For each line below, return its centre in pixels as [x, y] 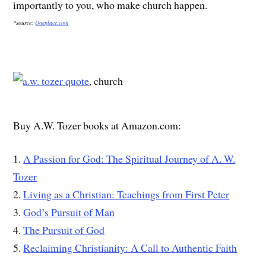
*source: [24, 22]
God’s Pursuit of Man [69, 212]
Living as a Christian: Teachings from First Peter [126, 194]
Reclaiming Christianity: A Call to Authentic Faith [130, 248]
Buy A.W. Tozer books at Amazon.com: [97, 125]
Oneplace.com [52, 22]
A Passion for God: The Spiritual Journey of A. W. [129, 159]
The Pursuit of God [64, 230]
